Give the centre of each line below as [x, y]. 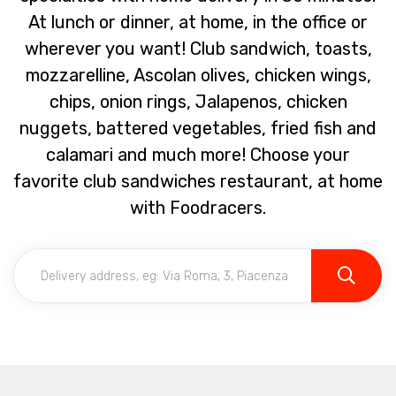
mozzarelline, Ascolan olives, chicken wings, [198, 75]
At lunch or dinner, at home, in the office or [198, 22]
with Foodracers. [198, 208]
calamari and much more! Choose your [198, 155]
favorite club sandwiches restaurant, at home [198, 181]
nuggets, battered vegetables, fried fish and [198, 128]
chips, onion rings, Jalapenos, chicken [198, 102]
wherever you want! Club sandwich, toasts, [198, 49]
